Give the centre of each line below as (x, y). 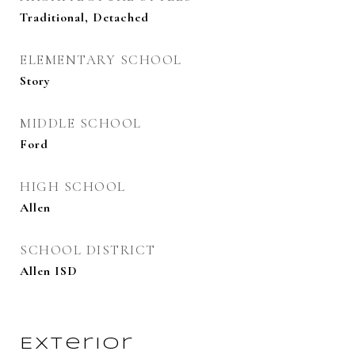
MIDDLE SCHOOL (81, 123)
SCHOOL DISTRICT (88, 250)
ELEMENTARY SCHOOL (101, 60)
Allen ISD (49, 271)
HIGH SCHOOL (73, 187)
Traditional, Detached (84, 17)
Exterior (77, 344)
